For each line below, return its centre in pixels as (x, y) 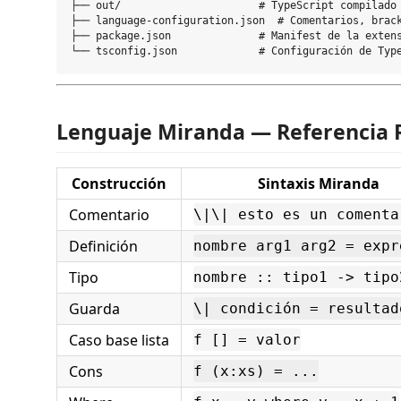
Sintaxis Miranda (319, 183)
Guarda (94, 308)
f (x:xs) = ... (256, 371)
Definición (103, 246)
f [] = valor (247, 339)
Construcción (119, 183)
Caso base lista (119, 340)
